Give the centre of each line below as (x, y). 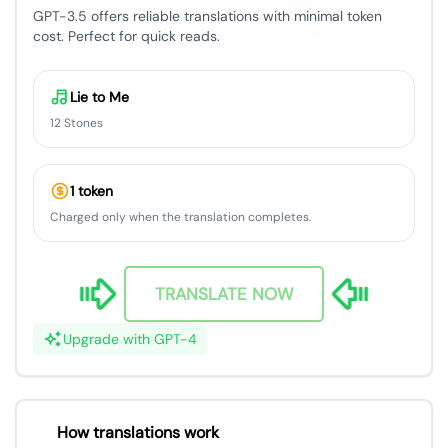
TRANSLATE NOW (224, 293)
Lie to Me (99, 97)
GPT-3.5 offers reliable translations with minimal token (207, 16)
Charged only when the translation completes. (180, 217)
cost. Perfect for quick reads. (126, 36)
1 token (91, 191)
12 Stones (76, 123)
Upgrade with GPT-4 (130, 339)
